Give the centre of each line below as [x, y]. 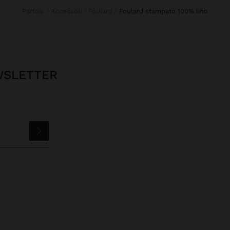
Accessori [69, 11]
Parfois [35, 11]
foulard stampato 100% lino [165, 11]
